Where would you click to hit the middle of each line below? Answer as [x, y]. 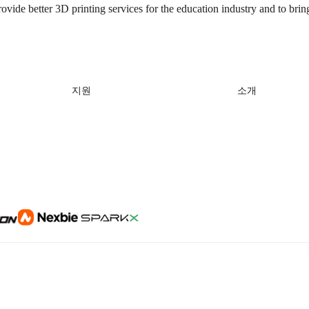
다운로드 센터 [98, 135]
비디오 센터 [93, 176]
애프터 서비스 [98, 197]
